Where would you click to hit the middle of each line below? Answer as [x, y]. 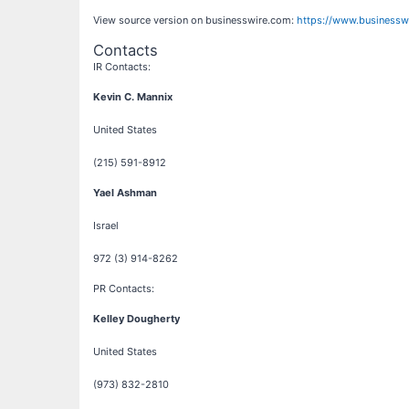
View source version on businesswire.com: [195, 21]
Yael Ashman [125, 193]
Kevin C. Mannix [133, 97]
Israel [106, 226]
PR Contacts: [124, 289]
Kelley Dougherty [136, 319]
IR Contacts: [122, 67]
